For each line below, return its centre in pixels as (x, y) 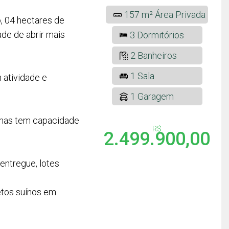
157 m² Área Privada (165, 15)
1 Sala (142, 76)
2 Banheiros (153, 55)
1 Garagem (152, 96)
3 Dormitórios (157, 35)
